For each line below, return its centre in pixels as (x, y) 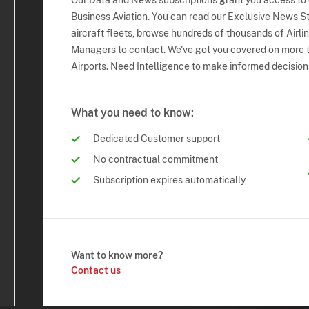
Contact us (96, 270)
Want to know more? (117, 255)
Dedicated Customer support (157, 139)
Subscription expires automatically (170, 180)
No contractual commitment (156, 160)
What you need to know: (133, 113)
